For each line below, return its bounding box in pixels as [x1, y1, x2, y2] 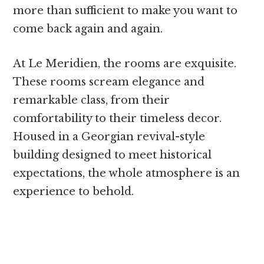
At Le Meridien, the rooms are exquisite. [13, 57, 237, 71]
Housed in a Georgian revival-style [13, 130, 206, 144]
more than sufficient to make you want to [13, 4, 238, 18]
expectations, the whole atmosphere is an [13, 167, 240, 180]
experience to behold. [13, 185, 134, 199]
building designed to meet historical [13, 148, 212, 162]
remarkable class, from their [13, 94, 170, 107]
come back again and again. [13, 22, 163, 36]
